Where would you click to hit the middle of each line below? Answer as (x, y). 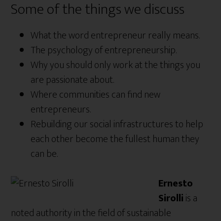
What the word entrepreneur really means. (115, 36)
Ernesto (176, 184)
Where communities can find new (96, 95)
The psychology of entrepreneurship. (104, 50)
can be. (44, 154)
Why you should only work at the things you (116, 65)
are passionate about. (73, 80)
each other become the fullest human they (115, 139)
